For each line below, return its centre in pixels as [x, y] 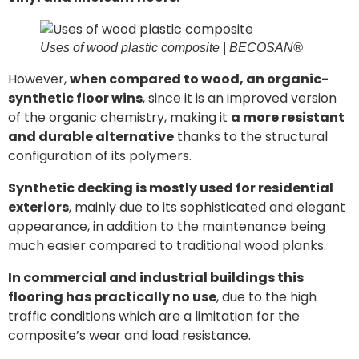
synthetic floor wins [75, 98]
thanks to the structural [251, 137]
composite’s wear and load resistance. [129, 335]
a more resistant [288, 117]
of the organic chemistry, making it [119, 117]
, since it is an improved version [240, 98]
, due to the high [266, 297]
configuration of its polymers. [100, 156]
